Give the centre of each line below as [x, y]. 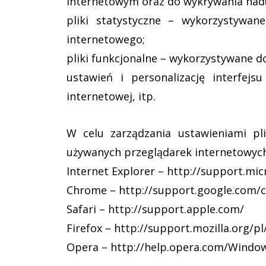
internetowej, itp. [111, 96]
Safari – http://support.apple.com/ [155, 209]
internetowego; [106, 39]
